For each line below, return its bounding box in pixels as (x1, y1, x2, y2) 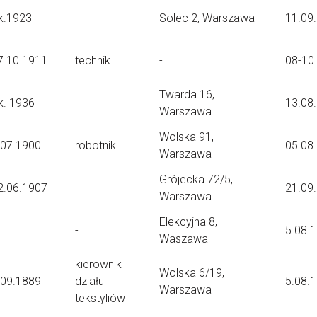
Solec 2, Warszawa (159, 11, 255, 25)
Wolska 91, (159, 130, 214, 144)
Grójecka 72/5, (159, 173, 233, 186)
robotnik (75, 139, 116, 152)
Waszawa (159, 232, 208, 246)
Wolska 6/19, (159, 266, 224, 279)
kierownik (75, 258, 122, 271)
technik (75, 54, 110, 67)
